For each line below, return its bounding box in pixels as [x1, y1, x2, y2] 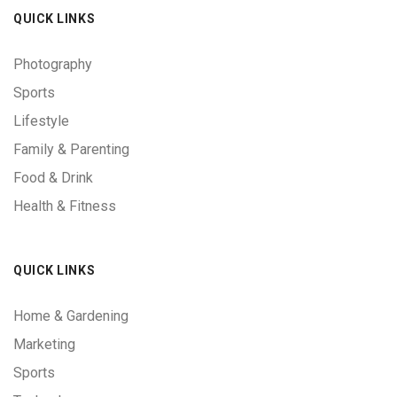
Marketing [13, 336, 75, 354]
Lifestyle [13, 113, 69, 130]
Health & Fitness [13, 198, 116, 215]
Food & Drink [13, 169, 93, 187]
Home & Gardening [13, 307, 128, 325]
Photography [13, 56, 92, 74]
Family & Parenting [13, 141, 129, 159]
